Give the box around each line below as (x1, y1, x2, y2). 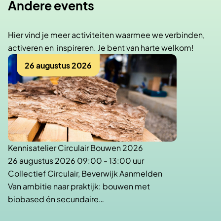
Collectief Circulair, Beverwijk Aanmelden (8, 168, 162, 179)
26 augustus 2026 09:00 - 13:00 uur (8, 155, 144, 166)
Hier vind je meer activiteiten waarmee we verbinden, (8, 30, 205, 40)
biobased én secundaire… (8, 194, 104, 205)
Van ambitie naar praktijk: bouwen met (8, 181, 150, 192)
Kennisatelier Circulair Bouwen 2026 (8, 143, 143, 153)
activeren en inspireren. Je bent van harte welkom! (8, 42, 194, 53)
